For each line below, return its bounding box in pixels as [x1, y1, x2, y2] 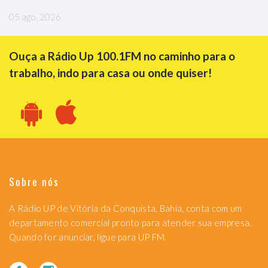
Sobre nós [9, 173, 60, 189]
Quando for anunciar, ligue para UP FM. [9, 231, 167, 242]
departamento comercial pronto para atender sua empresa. [9, 217, 252, 228]
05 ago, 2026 [9, 11, 61, 22]
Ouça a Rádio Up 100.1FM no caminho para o [9, 48, 235, 63]
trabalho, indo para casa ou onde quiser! [9, 65, 212, 80]
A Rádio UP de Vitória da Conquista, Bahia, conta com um [9, 202, 242, 214]
